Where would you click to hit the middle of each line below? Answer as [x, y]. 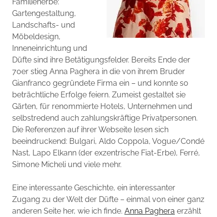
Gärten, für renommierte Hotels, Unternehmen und [102, 106]
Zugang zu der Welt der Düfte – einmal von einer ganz [108, 199]
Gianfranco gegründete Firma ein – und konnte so [100, 83]
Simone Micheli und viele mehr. [67, 164]
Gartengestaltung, [44, 13]
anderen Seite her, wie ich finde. [68, 211]
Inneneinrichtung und [49, 48]
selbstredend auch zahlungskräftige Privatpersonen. [105, 118]
